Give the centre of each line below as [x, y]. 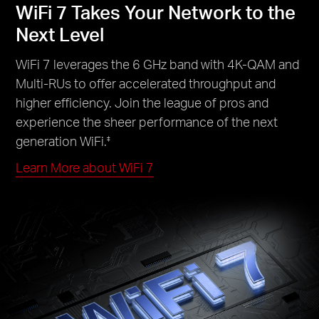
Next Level [60, 33]
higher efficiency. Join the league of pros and [142, 102]
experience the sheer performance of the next [147, 121]
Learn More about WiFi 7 [85, 167]
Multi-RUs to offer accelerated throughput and [146, 83]
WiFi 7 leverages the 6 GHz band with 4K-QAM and [158, 63]
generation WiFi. [62, 140]
